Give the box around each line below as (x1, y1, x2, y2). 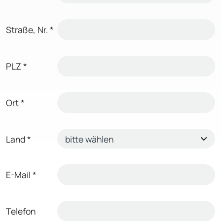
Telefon (6, 205, 36, 217)
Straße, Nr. (6, 23, 48, 36)
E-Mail (6, 168, 31, 181)
